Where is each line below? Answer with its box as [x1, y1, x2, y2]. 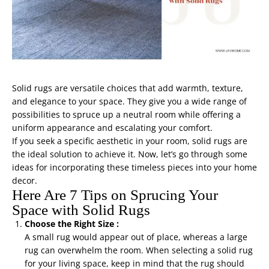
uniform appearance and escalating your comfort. [12, 122, 213, 134]
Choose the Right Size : [25, 218, 121, 230]
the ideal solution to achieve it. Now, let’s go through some [12, 148, 247, 160]
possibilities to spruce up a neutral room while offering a [12, 109, 241, 121]
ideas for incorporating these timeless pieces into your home [12, 162, 257, 174]
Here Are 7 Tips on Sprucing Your [12, 187, 218, 204]
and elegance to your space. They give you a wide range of [12, 95, 247, 107]
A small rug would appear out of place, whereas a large [25, 231, 247, 243]
